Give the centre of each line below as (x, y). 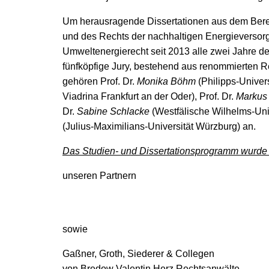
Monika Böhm (166, 81)
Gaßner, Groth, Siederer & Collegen (138, 254)
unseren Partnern (99, 176)
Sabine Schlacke (113, 111)
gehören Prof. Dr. (100, 81)
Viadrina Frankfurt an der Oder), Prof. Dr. (149, 96)
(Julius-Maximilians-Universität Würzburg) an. (159, 126)
